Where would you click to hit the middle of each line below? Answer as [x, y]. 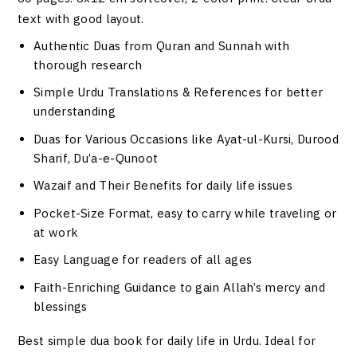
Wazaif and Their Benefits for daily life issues [163, 186]
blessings [61, 306]
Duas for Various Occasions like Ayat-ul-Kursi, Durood [186, 139]
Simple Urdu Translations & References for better [178, 92]
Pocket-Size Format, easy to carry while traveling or [185, 213]
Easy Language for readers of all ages [143, 260]
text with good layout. [81, 18]
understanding [75, 112]
